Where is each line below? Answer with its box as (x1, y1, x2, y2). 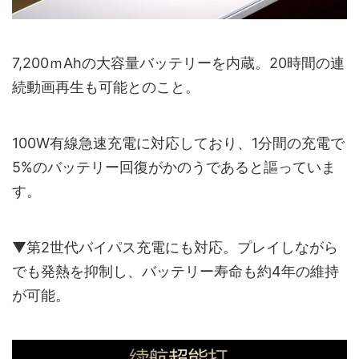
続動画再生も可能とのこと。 (12, 78, 200, 95)
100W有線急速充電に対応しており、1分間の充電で (12, 134, 345, 151)
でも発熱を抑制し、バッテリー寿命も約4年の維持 (12, 262, 339, 280)
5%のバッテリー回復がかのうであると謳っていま (12, 158, 336, 175)
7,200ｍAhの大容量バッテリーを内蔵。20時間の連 (12, 54, 345, 71)
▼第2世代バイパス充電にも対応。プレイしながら (12, 238, 338, 256)
